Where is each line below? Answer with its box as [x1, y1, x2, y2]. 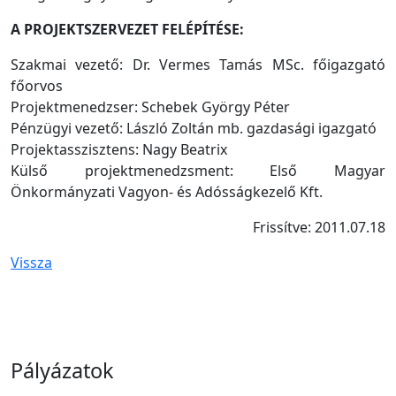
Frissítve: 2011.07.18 [253, 217, 385, 237]
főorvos [11, 75, 63, 95]
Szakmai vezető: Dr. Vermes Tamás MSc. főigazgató [11, 54, 385, 74]
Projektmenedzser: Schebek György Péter [11, 96, 290, 117]
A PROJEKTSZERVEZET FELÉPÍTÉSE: [11, 19, 244, 39]
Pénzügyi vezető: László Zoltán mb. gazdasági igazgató [11, 118, 377, 138]
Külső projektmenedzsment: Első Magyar [11, 160, 385, 180]
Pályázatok [11, 355, 114, 385]
